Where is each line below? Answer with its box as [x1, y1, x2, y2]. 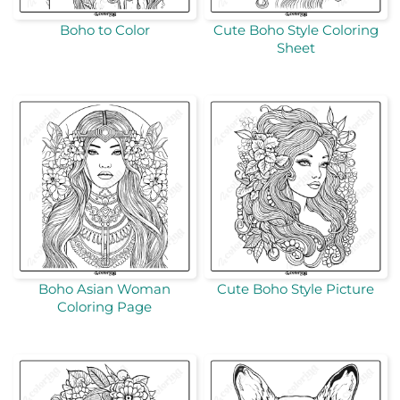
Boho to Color [59, 21, 150, 38]
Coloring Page [57, 298, 152, 315]
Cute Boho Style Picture [217, 280, 374, 297]
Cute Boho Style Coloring [212, 21, 379, 38]
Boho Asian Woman [38, 280, 171, 297]
